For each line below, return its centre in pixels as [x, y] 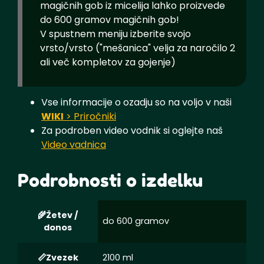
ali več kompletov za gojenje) [108, 62]
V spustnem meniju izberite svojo [115, 34]
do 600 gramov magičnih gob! [110, 19]
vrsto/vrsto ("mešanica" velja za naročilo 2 [138, 48]
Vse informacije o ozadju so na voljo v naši [136, 102]
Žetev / [62, 215]
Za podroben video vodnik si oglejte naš [132, 130]
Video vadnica [74, 144]
